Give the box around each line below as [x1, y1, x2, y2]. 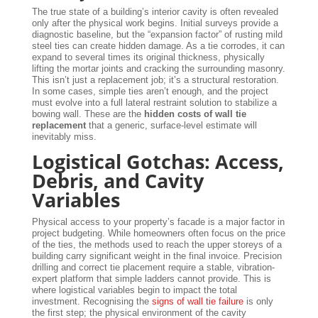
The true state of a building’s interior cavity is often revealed [31, 6, 278, 17]
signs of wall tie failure [151, 295, 243, 307]
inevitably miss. [31, 131, 97, 142]
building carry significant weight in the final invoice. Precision [31, 250, 282, 261]
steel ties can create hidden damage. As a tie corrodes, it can [31, 40, 285, 51]
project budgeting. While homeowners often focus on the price [31, 227, 285, 238]
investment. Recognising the [31, 295, 152, 307]
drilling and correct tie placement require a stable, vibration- [31, 261, 275, 273]
